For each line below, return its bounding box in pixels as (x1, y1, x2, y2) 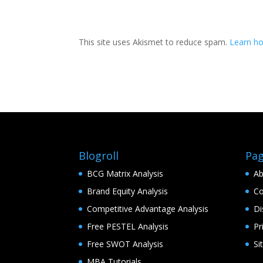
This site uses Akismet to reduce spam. (79, 36, 230, 48)
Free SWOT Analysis (87, 238, 164, 249)
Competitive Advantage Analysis (87, 203, 209, 214)
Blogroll (79, 148, 119, 163)
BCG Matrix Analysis (87, 167, 164, 179)
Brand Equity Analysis (87, 185, 168, 197)
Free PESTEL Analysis (87, 220, 169, 232)
